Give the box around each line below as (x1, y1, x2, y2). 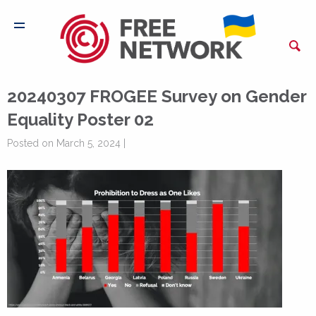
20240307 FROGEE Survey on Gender (7, 86, 306, 107)
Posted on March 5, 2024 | (7, 138, 126, 149)
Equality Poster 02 (7, 109, 154, 130)
